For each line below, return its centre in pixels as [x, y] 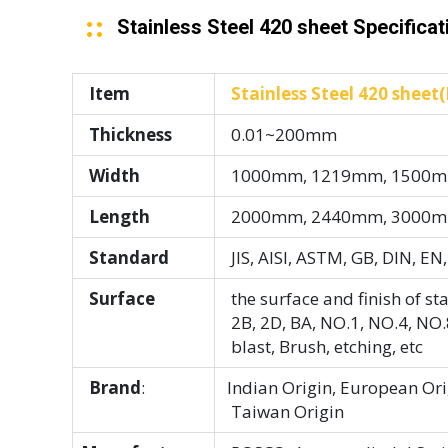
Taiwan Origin [283, 412]
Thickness [126, 135]
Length [115, 217]
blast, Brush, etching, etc [323, 347]
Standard [125, 258]
